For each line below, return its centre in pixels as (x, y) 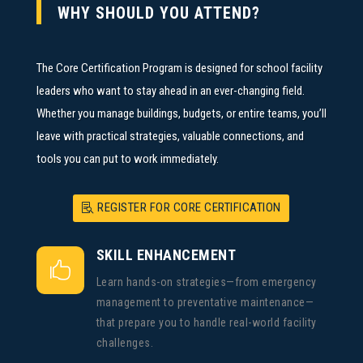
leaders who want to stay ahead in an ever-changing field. (170, 90)
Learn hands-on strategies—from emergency (206, 282)
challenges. (125, 342)
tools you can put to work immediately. (127, 158)
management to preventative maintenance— (205, 302)
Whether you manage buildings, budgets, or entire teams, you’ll (181, 113)
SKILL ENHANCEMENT (166, 254)
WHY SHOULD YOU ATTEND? (158, 13)
